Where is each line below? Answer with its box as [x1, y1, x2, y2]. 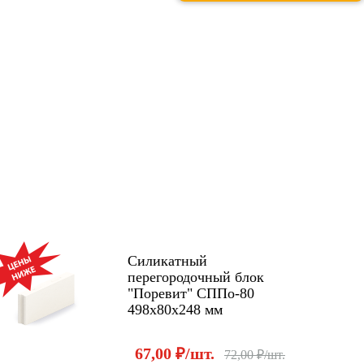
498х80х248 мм [128, 301, 223, 318]
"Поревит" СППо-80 [128, 284, 254, 301]
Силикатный [128, 252, 207, 269]
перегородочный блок [128, 268, 264, 285]
